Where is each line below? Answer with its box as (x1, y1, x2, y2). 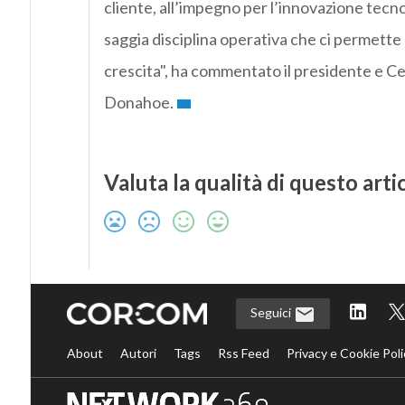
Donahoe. (103, 92, 174, 113)
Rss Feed (217, 344, 269, 361)
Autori (119, 344, 156, 361)
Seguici (250, 305, 294, 321)
